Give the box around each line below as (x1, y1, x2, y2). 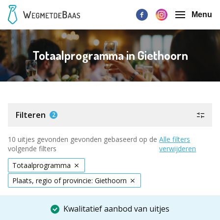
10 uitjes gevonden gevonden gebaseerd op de (8, 135, 157, 144)
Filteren (16, 110, 46, 120)
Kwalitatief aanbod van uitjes (63, 203, 169, 214)
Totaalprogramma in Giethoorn (32, 47, 188, 63)
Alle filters (159, 135, 191, 144)
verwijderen (159, 144, 196, 153)
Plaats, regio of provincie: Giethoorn (12, 176, 127, 185)
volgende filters (8, 144, 56, 153)
